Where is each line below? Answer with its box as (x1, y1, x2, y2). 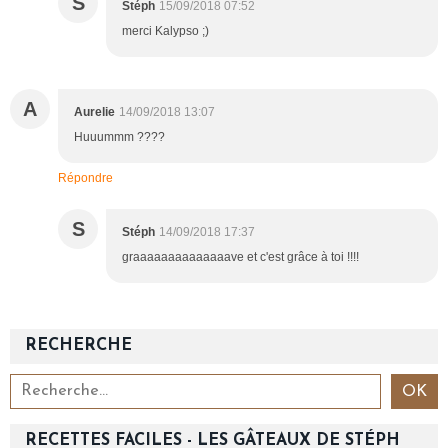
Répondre (58, 170, 113, 185)
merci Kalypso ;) (122, 23, 209, 38)
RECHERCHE (25, 337, 132, 354)
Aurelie (74, 104, 115, 119)
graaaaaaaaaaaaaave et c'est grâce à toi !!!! (122, 249, 359, 264)
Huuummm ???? (74, 129, 165, 144)
